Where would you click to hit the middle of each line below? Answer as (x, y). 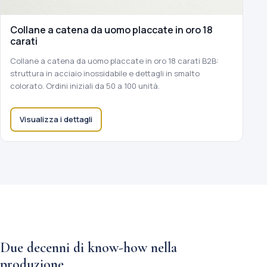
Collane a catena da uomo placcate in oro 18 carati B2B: (114, 61)
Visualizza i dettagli (56, 119)
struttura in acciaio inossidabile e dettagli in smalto (105, 74)
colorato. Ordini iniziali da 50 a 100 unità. (85, 86)
